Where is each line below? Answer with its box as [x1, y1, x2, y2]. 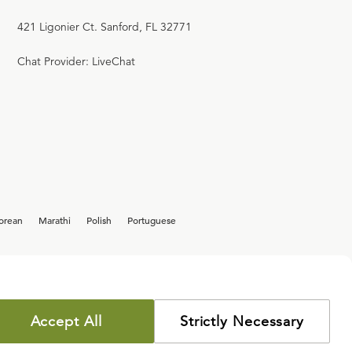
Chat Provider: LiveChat [17, 54, 135, 68]
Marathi [38, 214, 71, 226]
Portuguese [127, 214, 176, 226]
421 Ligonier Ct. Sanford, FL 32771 [17, 20, 192, 34]
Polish [86, 214, 112, 226]
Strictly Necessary [179, 313, 305, 330]
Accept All [30, 313, 102, 330]
